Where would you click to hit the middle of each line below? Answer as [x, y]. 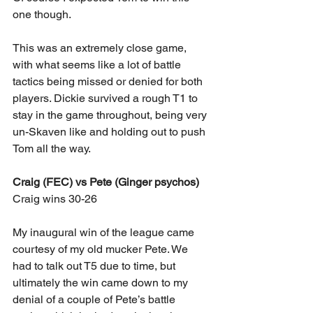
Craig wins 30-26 [55, 198]
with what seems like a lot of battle [98, 64]
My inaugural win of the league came [105, 232]
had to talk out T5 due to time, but [95, 265]
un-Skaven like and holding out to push [110, 131]
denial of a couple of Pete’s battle [95, 299]
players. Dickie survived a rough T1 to [107, 98]
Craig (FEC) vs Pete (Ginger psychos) [106, 182]
